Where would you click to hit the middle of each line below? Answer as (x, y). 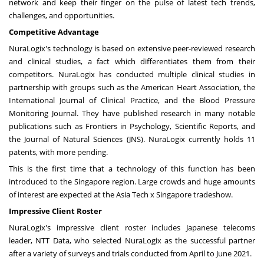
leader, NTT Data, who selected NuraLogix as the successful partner (132, 240)
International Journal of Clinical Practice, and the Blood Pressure (132, 100)
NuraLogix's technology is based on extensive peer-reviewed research (132, 48)
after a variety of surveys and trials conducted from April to (113, 253)
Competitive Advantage (54, 32)
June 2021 (233, 253)
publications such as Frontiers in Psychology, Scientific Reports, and (132, 126)
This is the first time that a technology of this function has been (132, 168)
